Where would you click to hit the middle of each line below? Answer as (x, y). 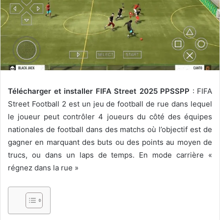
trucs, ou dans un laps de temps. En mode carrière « (110, 155)
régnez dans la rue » (43, 168)
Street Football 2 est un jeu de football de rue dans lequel (110, 104)
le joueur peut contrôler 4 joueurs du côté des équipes (110, 117)
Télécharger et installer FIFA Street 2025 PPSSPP (99, 91)
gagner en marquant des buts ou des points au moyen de (110, 142)
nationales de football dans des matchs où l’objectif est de (110, 130)
